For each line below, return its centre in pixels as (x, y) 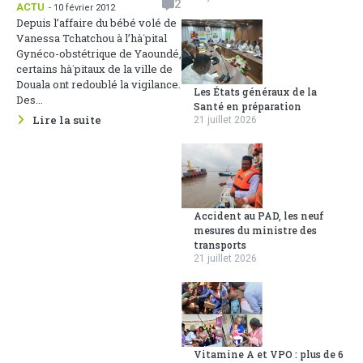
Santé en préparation (248, 107)
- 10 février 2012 (82, 8)
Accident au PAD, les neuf (259, 216)
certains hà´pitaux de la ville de (94, 69)
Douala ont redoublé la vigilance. (98, 85)
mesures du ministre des (255, 231)
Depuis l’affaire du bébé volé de (96, 23)
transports (220, 245)
